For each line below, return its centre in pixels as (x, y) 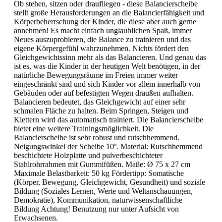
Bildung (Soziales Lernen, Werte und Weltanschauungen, (103, 191)
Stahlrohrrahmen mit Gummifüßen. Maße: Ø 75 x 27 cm (102, 165)
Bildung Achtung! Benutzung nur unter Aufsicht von (96, 209)
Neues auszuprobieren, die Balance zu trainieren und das (102, 40)
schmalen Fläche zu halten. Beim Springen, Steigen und (101, 111)
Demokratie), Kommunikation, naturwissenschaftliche (98, 200)
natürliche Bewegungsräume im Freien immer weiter (96, 75)
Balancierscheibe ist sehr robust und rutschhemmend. (97, 138)
